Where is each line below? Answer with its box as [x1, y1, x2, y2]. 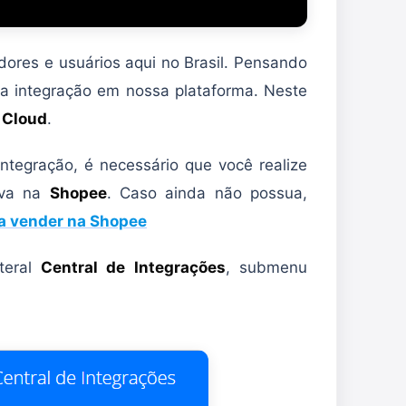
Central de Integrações [40, 258, 226, 277]
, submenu [225, 258, 308, 277]
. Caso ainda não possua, [106, 184, 308, 203]
